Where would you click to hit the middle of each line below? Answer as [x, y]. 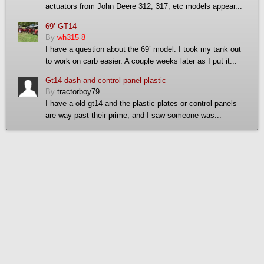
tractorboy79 [78, 92]
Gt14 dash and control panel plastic [106, 81]
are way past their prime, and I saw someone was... [133, 115]
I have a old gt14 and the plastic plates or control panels [141, 104]
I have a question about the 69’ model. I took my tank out [143, 49]
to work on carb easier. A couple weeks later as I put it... [141, 61]
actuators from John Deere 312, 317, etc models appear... [144, 6]
